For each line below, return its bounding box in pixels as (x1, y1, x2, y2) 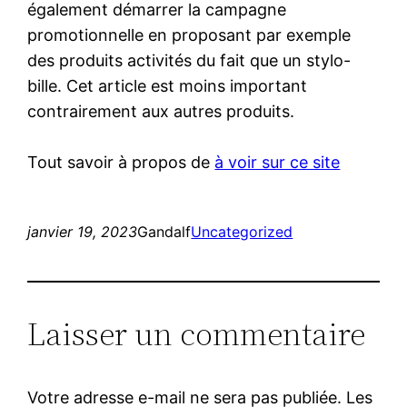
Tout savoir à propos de (27, 152, 215, 172)
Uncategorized (191, 222, 293, 241)
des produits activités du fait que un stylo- (27, 50, 352, 70)
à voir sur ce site (214, 152, 341, 172)
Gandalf (137, 222, 192, 241)
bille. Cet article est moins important (27, 75, 308, 95)
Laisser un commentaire (27, 311, 366, 356)
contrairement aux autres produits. (27, 101, 295, 121)
